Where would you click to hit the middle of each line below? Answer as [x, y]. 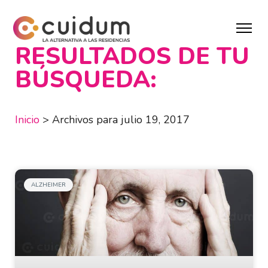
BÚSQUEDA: [86, 80]
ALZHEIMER [48, 185]
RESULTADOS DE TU [132, 57]
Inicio [27, 120]
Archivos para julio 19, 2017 [121, 120]
